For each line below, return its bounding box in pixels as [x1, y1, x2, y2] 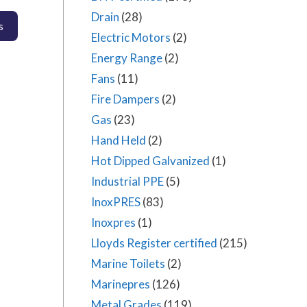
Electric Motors [91, 30, 171, 45]
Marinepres [91, 277, 150, 291]
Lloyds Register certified [91, 236, 217, 250]
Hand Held [91, 133, 146, 147]
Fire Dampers [91, 92, 160, 106]
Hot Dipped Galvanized [91, 153, 210, 168]
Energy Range [91, 51, 162, 65]
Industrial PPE [91, 174, 164, 188]
